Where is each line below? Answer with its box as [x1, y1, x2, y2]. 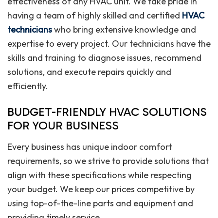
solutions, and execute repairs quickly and [7, 66, 171, 78]
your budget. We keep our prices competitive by [7, 183, 195, 195]
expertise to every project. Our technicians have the [7, 38, 211, 50]
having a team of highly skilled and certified [7, 10, 182, 21]
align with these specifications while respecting [7, 169, 192, 181]
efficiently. [7, 80, 48, 92]
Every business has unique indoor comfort [7, 141, 172, 153]
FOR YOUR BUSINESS [7, 118, 119, 133]
